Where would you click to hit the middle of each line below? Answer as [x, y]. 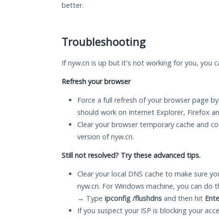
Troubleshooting [104, 42]
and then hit [183, 198]
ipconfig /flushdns [133, 198]
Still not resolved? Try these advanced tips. [131, 155]
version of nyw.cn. [106, 137]
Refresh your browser [96, 82]
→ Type [91, 198]
